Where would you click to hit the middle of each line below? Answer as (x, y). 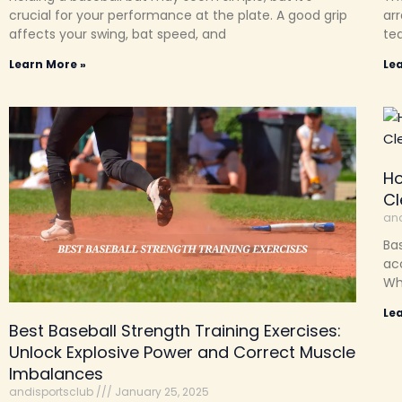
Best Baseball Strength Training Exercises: (175, 330)
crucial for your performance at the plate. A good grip (178, 16)
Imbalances (56, 373)
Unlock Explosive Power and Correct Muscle (182, 352)
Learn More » (48, 65)
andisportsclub (52, 391)
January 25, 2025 (161, 391)
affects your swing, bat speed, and (118, 35)
